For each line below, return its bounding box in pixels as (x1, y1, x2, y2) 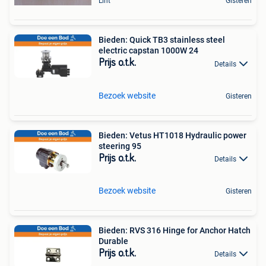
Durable (99, 236, 128, 246)
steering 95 (99, 141, 141, 151)
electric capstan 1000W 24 (99, 46, 198, 56)
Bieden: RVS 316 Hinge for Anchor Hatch (99, 225, 251, 235)
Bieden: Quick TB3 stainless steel (99, 35, 225, 45)
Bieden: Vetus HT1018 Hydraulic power (99, 130, 246, 140)
